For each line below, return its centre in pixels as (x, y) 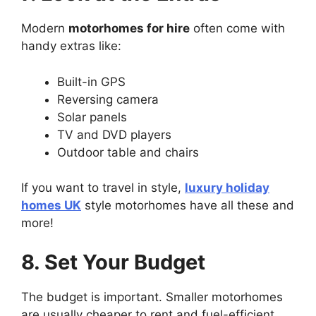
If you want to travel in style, (103, 188)
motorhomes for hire (129, 28)
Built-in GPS (91, 81)
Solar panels (92, 117)
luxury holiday (227, 188)
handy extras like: (71, 46)
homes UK (51, 205)
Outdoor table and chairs (128, 152)
